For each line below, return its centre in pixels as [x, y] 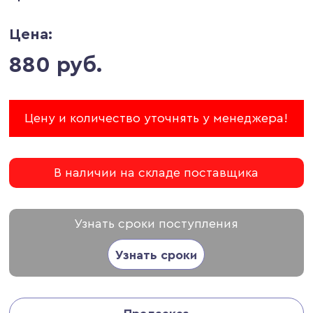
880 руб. [56, 65]
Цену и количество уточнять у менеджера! [156, 118]
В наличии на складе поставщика [156, 172]
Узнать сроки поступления [156, 223]
